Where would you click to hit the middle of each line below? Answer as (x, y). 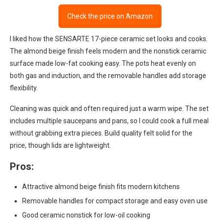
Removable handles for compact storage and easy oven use (115, 201)
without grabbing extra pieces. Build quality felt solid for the (101, 133)
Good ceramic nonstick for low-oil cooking (86, 215)
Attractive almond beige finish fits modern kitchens (101, 187)
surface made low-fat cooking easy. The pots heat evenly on (103, 63)
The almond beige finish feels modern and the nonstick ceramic (108, 51)
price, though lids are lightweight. (60, 145)
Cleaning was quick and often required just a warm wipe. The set (109, 109)
